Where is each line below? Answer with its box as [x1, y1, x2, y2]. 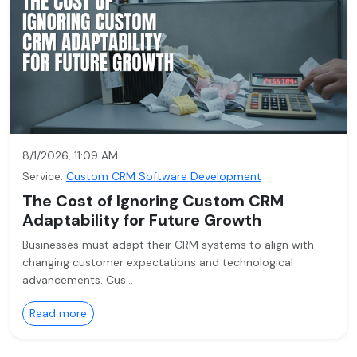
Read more [29, 306, 87, 320]
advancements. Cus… [22, 273, 133, 287]
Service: [22, 169, 63, 183]
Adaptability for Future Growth [22, 210, 261, 230]
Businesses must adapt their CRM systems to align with [22, 237, 314, 252]
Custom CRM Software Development [66, 169, 261, 183]
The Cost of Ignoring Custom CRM [22, 190, 284, 211]
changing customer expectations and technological [22, 255, 293, 269]
